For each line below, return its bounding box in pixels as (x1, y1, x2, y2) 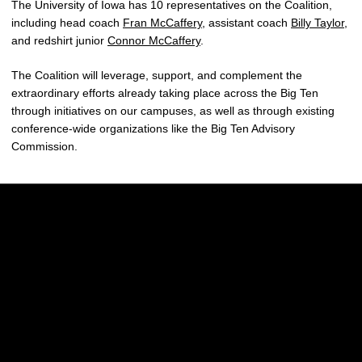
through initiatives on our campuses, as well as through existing (11, 104, 335, 117)
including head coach (11, 16, 123, 29)
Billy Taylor (291, 16, 344, 29)
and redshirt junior (11, 34, 107, 47)
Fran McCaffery (123, 16, 202, 29)
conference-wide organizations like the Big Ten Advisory (11, 122, 295, 135)
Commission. (11, 140, 78, 153)
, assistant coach (202, 16, 291, 29)
